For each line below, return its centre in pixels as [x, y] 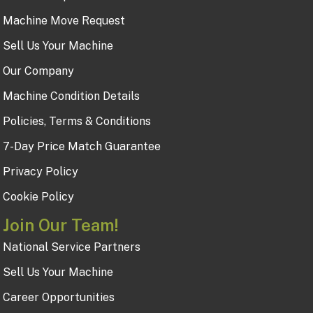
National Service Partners [71, 247]
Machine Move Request [64, 20]
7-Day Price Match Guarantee [81, 146]
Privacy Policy [40, 171]
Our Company [38, 71]
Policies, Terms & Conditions [77, 121]
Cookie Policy [38, 196]
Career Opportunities [58, 297]
